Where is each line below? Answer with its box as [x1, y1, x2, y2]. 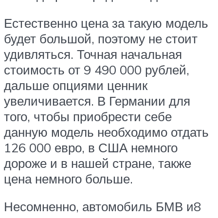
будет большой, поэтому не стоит [4, 30, 198, 46]
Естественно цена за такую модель [4, 15, 208, 31]
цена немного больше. [4, 170, 133, 186]
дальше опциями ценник [4, 77, 147, 93]
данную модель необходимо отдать [4, 124, 209, 140]
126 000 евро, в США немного [4, 139, 178, 155]
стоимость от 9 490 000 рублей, [4, 61, 189, 77]
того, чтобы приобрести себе [4, 108, 172, 124]
